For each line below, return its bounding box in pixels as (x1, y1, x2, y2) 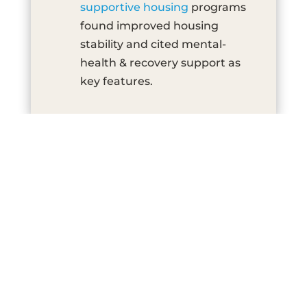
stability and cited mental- (79, 37, 226, 51)
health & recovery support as (79, 56, 241, 69)
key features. (79, 74, 153, 88)
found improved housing (79, 19, 219, 32)
